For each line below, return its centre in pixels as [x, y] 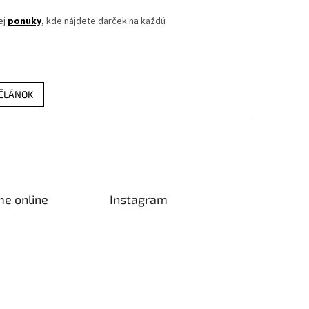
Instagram [139, 199]
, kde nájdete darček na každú [103, 21]
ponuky [24, 21]
